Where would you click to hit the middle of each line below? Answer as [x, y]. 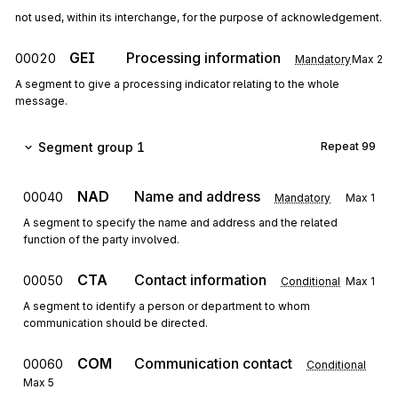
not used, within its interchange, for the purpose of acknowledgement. [199, 17]
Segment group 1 [92, 147]
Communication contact [213, 363]
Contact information [200, 280]
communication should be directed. [115, 323]
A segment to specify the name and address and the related [180, 223]
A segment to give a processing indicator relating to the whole [177, 84]
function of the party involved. [101, 239]
